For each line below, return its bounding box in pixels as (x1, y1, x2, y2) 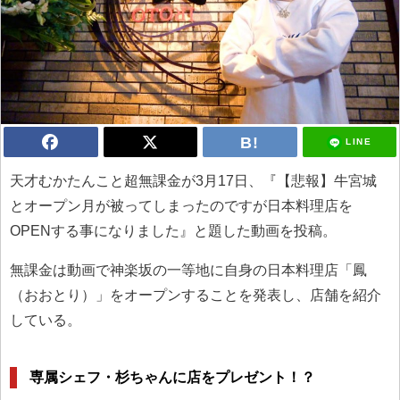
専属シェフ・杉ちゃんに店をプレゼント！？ (29, 369, 316, 385)
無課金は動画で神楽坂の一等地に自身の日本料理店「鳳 (10, 262, 367, 279)
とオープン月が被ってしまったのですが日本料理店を (10, 198, 353, 214)
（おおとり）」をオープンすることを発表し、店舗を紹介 (10, 287, 381, 304)
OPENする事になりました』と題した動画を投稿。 (10, 223, 337, 239)
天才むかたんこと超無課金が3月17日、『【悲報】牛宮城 (10, 173, 377, 189)
